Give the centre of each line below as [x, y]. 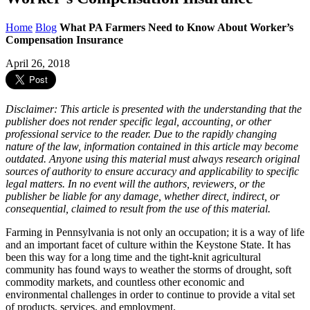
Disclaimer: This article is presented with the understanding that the [154, 109]
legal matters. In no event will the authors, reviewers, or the [135, 184]
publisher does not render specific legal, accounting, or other [138, 122]
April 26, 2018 [38, 64]
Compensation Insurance [64, 40]
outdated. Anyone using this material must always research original [153, 159]
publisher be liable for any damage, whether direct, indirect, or [143, 197]
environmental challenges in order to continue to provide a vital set [150, 295]
